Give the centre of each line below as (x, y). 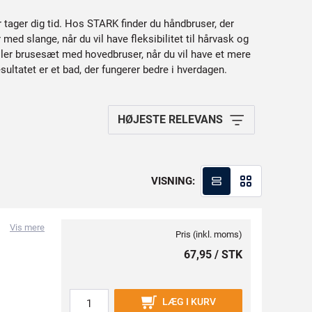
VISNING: (173, 181)
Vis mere (27, 227)
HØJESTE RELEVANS (170, 119)
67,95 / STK (213, 255)
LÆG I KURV (189, 302)
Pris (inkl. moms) (209, 234)
